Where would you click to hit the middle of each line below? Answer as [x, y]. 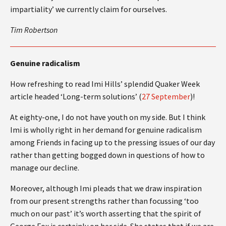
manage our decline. [45, 167]
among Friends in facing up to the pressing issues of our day [112, 142]
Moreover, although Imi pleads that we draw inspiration [106, 188]
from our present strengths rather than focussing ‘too [104, 201]
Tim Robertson [34, 30]
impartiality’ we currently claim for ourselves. [89, 9]
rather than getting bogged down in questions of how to [107, 155]
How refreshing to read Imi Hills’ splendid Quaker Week [105, 83]
